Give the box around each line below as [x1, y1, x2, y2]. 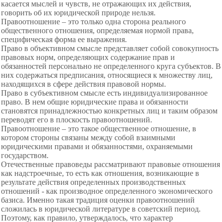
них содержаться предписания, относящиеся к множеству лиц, [1, 71, 213, 79]
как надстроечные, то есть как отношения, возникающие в [1, 169, 199, 177]
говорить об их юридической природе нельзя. [1, 8, 156, 17]
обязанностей [1, 62, 49, 70]
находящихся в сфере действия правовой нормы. [1, 80, 166, 88]
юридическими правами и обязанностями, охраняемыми [1, 142, 193, 151]
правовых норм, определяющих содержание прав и [1, 53, 175, 61]
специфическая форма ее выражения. [1, 35, 127, 44]
